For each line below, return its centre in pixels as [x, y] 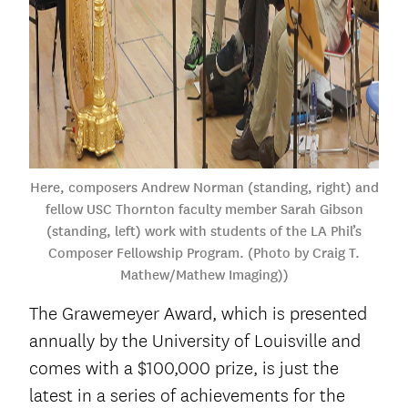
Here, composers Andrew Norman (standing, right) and [204, 187]
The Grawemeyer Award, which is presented [198, 313]
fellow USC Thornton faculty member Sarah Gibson [204, 209]
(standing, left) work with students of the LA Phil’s [204, 230]
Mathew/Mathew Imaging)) [204, 274]
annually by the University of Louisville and [195, 341]
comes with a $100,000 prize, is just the [184, 368]
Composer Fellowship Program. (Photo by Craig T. [204, 252]
